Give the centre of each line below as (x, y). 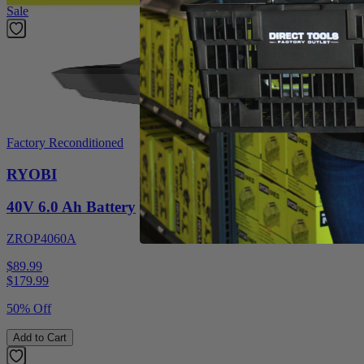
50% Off (29, 309)
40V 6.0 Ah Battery (71, 207)
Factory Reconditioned (65, 142)
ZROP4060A (41, 239)
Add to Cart (40, 338)
